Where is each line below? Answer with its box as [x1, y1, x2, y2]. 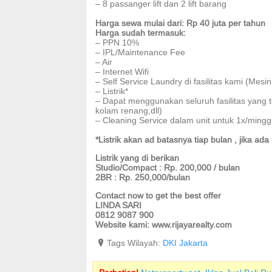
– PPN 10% [95, 38, 139, 47]
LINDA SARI [95, 200, 141, 210]
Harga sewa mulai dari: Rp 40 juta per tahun [95, 18, 265, 28]
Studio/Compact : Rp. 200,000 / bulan [95, 163, 240, 172]
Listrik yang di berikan [95, 153, 179, 163]
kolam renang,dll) [95, 106, 162, 115]
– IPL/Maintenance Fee [95, 47, 185, 57]
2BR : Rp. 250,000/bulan [95, 172, 190, 182]
